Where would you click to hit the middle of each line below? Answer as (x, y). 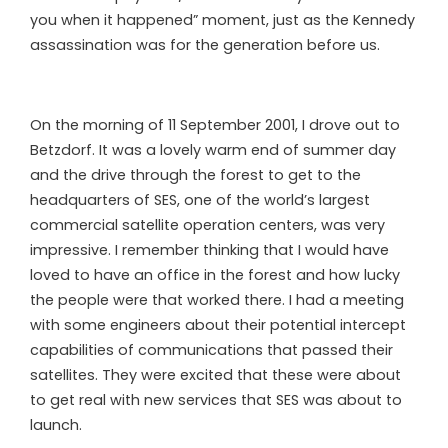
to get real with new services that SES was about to (216, 399)
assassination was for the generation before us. (205, 44)
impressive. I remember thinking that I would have (209, 249)
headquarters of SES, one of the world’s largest (200, 199)
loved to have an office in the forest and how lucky (215, 274)
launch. (56, 424)
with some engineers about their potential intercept (218, 324)
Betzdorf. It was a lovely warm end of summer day (213, 149)
